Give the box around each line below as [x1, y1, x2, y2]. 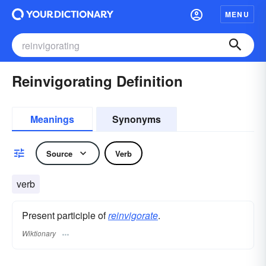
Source [46, 147, 72, 159]
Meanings [30, 112, 74, 126]
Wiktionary [22, 228, 56, 239]
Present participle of [22, 208, 108, 222]
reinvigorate [108, 208, 158, 222]
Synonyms [112, 112, 161, 126]
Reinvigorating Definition [12, 71, 183, 91]
